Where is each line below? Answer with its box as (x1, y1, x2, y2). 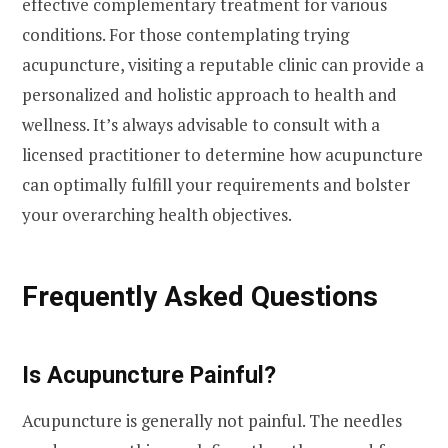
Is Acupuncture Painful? (22, 360, 276, 389)
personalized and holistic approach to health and (22, 82, 397, 106)
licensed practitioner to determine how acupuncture (22, 142, 423, 166)
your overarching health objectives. (22, 202, 292, 226)
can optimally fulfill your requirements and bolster (22, 172, 410, 196)
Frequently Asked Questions (22, 279, 378, 313)
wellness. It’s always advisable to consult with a (22, 112, 380, 136)
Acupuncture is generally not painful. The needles (22, 409, 402, 433)
